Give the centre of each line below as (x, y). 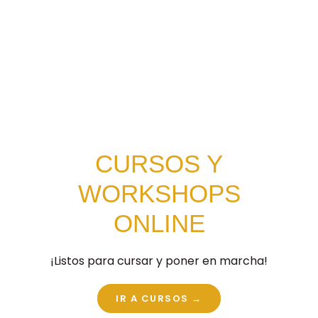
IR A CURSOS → (159, 298)
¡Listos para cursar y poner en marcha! (159, 261)
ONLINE (159, 223)
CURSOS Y (159, 163)
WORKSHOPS (159, 193)
